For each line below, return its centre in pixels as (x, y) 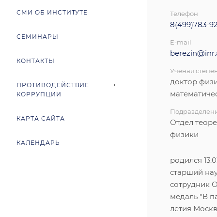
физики (184, 134)
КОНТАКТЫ (36, 61)
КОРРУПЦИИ (39, 94)
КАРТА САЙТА (41, 118)
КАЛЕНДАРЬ (38, 143)
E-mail (181, 42)
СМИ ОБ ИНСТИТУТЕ (52, 12)
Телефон (184, 14)
